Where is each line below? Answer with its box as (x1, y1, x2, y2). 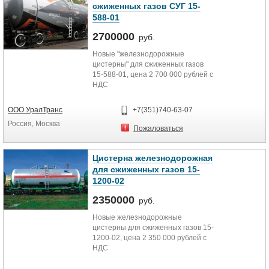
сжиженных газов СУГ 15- (92, 1, 201, 11)
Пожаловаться (133, 124, 184, 133)
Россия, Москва (8, 119, 60, 128)
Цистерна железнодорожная (92, 153, 213, 163)
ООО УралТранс (8, 106, 62, 114)
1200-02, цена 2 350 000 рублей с (92, 234, 207, 242)
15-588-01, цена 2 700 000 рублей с (92, 70, 213, 79)
